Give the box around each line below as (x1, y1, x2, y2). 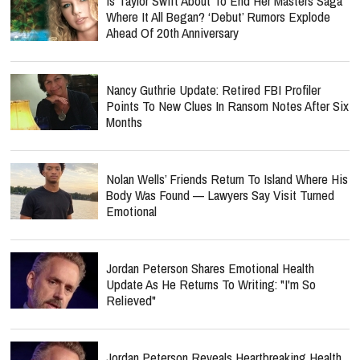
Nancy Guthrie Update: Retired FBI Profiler (106, 80, 321, 99)
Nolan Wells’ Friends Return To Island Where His (106, 170, 348, 188)
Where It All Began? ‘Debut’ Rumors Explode (106, 7, 330, 26)
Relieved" (106, 291, 156, 309)
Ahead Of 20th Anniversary (106, 23, 239, 42)
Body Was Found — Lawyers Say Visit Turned (106, 186, 334, 204)
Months (106, 112, 142, 131)
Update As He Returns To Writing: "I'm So (106, 275, 316, 293)
